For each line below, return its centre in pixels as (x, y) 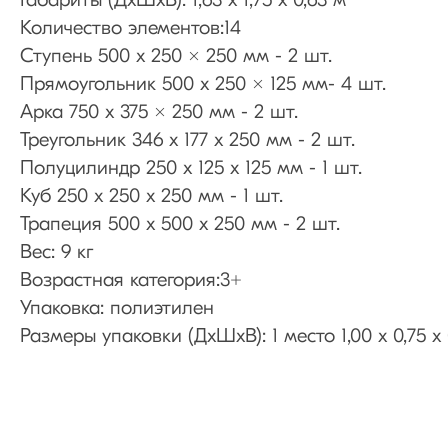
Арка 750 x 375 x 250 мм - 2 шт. (159, 113)
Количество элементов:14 (130, 29)
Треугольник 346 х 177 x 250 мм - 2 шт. (187, 141)
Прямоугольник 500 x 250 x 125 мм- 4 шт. (203, 85)
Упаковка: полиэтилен (117, 309)
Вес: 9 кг (56, 253)
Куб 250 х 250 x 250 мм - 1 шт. (151, 197)
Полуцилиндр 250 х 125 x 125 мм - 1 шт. (191, 169)
